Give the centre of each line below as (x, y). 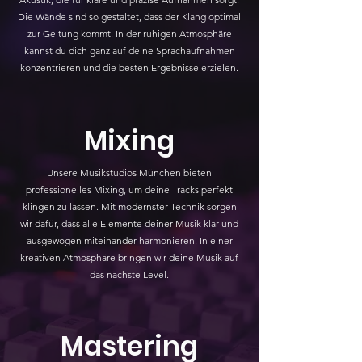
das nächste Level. (129, 274)
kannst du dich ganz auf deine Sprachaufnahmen (129, 50)
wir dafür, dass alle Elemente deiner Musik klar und (129, 223)
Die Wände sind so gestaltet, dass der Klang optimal (129, 16)
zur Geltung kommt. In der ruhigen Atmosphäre (129, 33)
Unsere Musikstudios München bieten (129, 172)
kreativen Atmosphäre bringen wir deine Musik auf (129, 257)
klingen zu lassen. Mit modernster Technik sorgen (129, 206)
